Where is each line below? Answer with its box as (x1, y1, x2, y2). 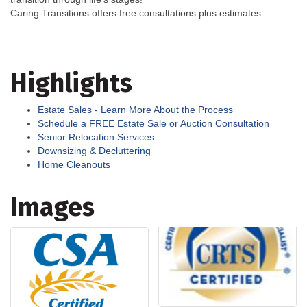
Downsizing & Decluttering (38, 145, 151, 156)
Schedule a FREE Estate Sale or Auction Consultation (38, 117, 269, 129)
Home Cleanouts (38, 158, 110, 170)
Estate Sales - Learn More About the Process (38, 103, 233, 115)
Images (10, 191, 95, 223)
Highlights (10, 66, 132, 99)
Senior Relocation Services (38, 131, 154, 143)
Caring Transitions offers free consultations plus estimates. (10, 7, 264, 19)
